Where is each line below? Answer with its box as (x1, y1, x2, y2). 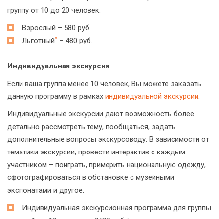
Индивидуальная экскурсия (7, 62, 109, 70)
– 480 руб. (57, 36, 92, 45)
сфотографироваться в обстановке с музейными (7, 173, 174, 182)
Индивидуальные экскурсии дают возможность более (7, 109, 194, 118)
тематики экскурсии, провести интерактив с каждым (7, 148, 185, 156)
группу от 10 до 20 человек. (7, 6, 101, 15)
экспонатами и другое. (7, 186, 84, 195)
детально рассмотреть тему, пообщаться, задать (7, 122, 175, 131)
